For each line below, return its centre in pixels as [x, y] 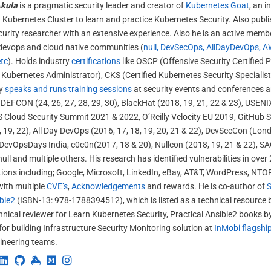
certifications [96, 62]
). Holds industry [40, 62]
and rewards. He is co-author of [206, 187]
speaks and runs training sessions [68, 90]
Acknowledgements [108, 187]
